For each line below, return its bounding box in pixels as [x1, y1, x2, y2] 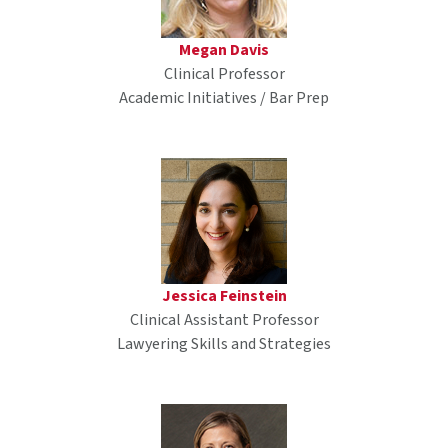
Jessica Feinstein [161, 284, 287, 307]
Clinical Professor [163, 62, 285, 85]
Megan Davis [179, 38, 269, 61]
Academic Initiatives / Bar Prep [119, 86, 329, 109]
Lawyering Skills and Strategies [117, 332, 331, 355]
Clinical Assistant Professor [129, 308, 319, 331]
